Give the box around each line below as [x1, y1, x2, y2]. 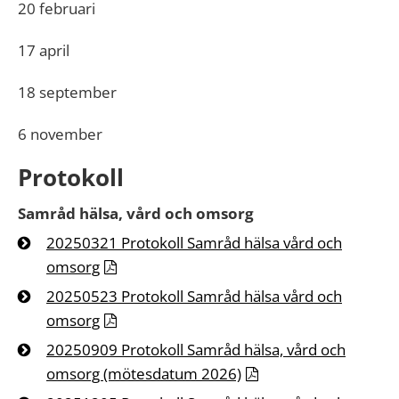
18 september [18, 82, 120, 102]
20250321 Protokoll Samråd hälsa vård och [46, 232, 342, 253]
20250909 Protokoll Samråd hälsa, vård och [46, 339, 346, 360]
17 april [18, 40, 73, 61]
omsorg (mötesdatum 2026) [46, 363, 241, 384]
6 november [18, 124, 106, 144]
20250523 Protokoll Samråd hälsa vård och [46, 286, 342, 306]
